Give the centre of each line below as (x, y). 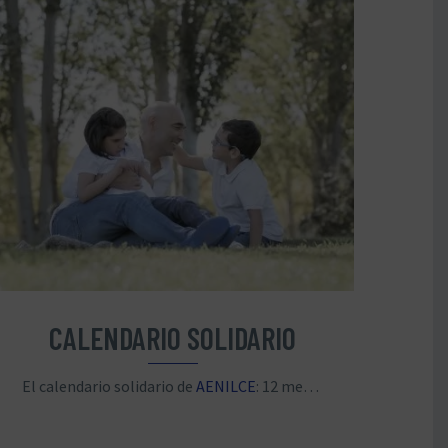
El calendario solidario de (108, 385)
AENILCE (225, 385)
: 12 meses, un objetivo (279, 385)
